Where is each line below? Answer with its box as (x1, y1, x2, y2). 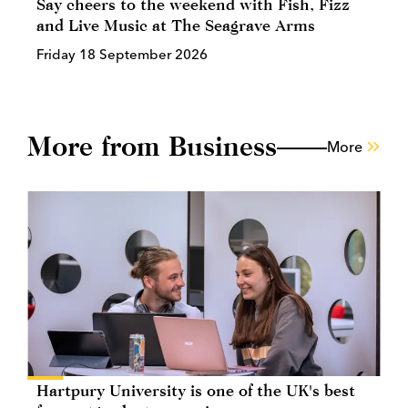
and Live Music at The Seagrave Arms (36, 15, 315, 36)
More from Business (27, 130, 277, 162)
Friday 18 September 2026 (36, 46, 208, 64)
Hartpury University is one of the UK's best (36, 381, 355, 401)
